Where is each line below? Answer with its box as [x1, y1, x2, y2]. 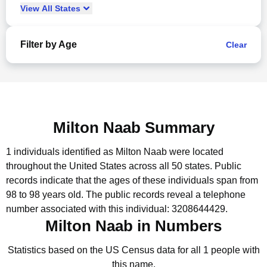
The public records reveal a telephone [86, 190, 246, 200]
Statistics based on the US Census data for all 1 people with [7, 245, 260, 255]
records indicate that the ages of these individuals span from [6, 175, 258, 185]
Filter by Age [20, 39, 77, 49]
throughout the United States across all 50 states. [6, 161, 212, 171]
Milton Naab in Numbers [45, 217, 222, 235]
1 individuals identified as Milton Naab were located [6, 147, 223, 157]
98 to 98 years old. [6, 190, 86, 200]
